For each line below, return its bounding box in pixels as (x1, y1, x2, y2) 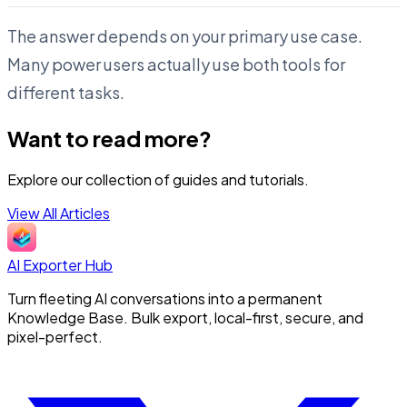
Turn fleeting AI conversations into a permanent (7, 288, 323, 308)
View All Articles (7, 203, 110, 223)
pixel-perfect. (7, 326, 103, 346)
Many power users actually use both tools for (7, 53, 345, 74)
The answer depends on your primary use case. (7, 25, 362, 46)
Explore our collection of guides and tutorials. (7, 169, 309, 189)
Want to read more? (7, 124, 212, 152)
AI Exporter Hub (7, 254, 113, 274)
